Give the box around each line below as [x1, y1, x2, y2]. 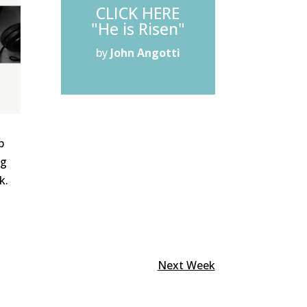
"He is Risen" [90, 18, 185, 40]
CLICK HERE [96, 2, 180, 25]
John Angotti [110, 45, 180, 61]
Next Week [157, 257, 215, 273]
